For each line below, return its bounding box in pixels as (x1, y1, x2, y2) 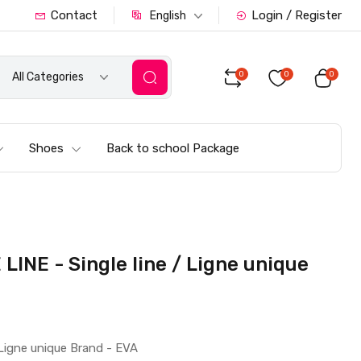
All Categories (11, 70, 84, 84)
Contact (50, 8, 98, 23)
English (149, 9, 186, 23)
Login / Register (251, 8, 342, 23)
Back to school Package (106, 141, 240, 156)
